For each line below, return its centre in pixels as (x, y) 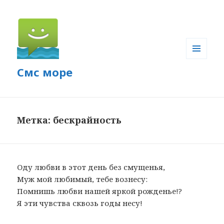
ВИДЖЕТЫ (203, 79)
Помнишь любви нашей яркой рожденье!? (100, 191)
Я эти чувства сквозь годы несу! (80, 203)
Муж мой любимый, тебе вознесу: (82, 179)
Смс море (45, 72)
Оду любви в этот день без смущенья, (91, 167)
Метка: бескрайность (69, 120)
